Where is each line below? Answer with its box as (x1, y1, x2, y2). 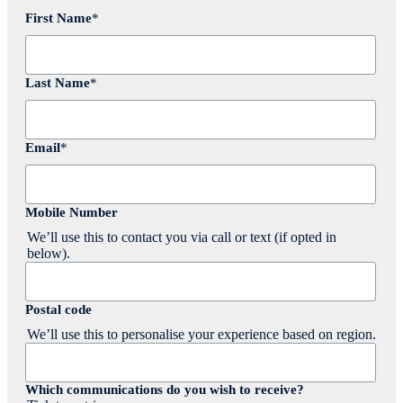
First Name (25, 11, 92, 26)
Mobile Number (25, 205, 118, 220)
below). (27, 246, 70, 262)
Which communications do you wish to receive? (25, 382, 304, 398)
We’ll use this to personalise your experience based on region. (27, 327, 376, 343)
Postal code (25, 302, 92, 318)
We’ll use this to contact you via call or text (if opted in (27, 229, 336, 246)
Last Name (25, 76, 90, 91)
